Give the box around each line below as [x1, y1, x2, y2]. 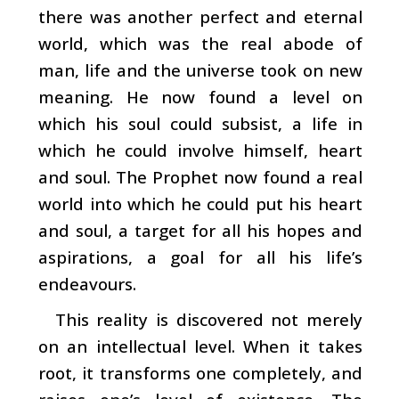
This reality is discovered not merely [54, 307, 362, 330]
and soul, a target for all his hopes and [38, 218, 362, 241]
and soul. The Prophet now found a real [38, 165, 362, 188]
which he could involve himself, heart [38, 138, 362, 161]
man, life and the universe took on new [38, 58, 362, 81]
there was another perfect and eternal [38, 4, 362, 28]
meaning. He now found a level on [38, 85, 362, 108]
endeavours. [38, 272, 136, 295]
